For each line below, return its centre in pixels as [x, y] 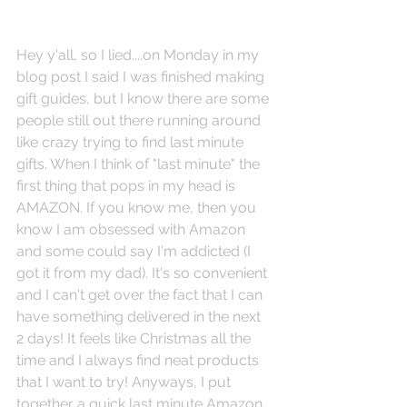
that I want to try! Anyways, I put [125, 382]
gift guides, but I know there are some [144, 99]
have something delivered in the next [140, 317]
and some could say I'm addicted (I [135, 251]
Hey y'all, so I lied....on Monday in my [139, 55]
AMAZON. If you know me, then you [138, 208]
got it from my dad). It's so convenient [144, 273]
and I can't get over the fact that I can [141, 295]
